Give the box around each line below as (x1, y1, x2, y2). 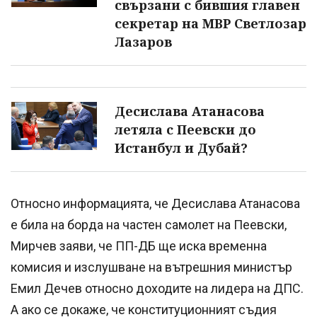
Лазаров (115, 33, 172, 51)
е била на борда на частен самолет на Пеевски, (11, 217, 287, 233)
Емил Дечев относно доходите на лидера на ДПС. (11, 281, 304, 296)
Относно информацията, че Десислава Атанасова (11, 196, 300, 212)
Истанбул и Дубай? (115, 139, 248, 157)
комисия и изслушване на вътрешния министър (11, 260, 292, 275)
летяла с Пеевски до (115, 121, 256, 139)
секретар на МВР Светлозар (115, 15, 306, 33)
